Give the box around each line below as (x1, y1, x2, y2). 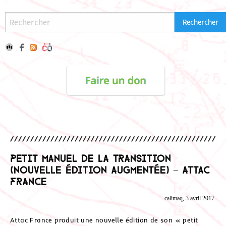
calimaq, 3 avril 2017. (164, 195, 216, 202)
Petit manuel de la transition (10, 152, 171, 162)
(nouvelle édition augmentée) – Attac (10, 163, 210, 174)
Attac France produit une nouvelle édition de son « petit (10, 215, 198, 224)
